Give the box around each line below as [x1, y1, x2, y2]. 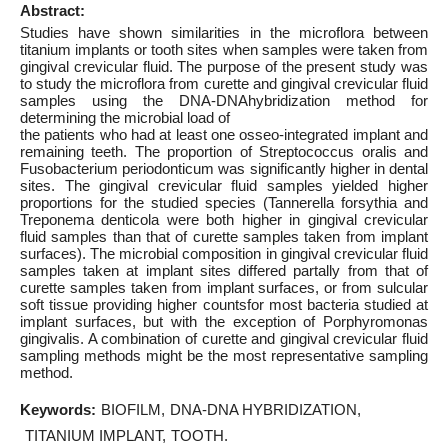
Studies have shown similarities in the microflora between [20, 24, 428, 41]
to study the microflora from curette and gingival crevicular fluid [20, 75, 428, 92]
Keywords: [20, 401, 96, 418]
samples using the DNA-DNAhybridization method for [20, 92, 428, 109]
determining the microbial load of [20, 109, 230, 126]
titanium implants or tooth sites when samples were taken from [20, 41, 428, 58]
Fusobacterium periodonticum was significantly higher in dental [20, 160, 428, 177]
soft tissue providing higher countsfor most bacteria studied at [20, 296, 428, 313]
